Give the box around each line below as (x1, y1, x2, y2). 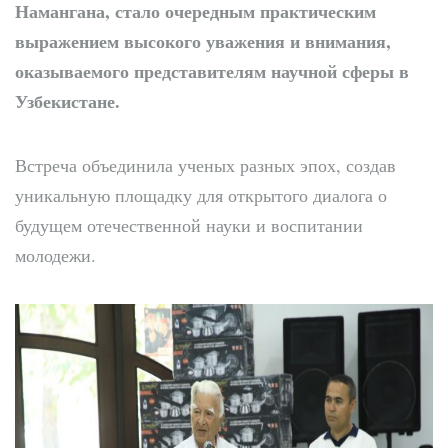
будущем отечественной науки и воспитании (15, 212, 363, 237)
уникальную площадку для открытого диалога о (15, 182, 387, 207)
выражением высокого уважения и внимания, (15, 27, 391, 54)
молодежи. (15, 242, 96, 267)
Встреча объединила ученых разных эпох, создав (15, 152, 396, 177)
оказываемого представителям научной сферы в (15, 57, 409, 84)
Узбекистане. (15, 87, 120, 114)
